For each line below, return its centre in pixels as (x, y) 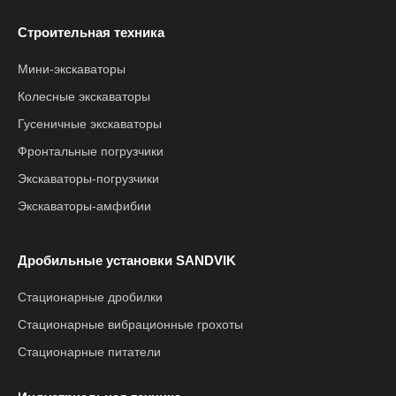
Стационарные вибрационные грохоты (130, 324)
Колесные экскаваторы (84, 96)
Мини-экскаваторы (72, 69)
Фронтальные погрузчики (91, 151)
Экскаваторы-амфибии (84, 206)
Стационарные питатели (89, 352)
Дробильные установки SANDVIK (127, 260)
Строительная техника (91, 32)
